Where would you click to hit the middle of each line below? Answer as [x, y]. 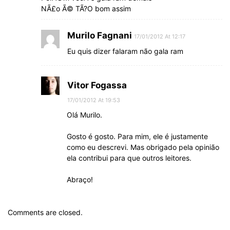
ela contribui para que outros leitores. [129, 158]
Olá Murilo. [84, 114]
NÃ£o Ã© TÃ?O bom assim [86, 8]
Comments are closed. [45, 212]
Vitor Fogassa [97, 85]
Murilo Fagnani [100, 35]
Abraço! [80, 179]
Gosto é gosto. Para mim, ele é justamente [137, 136]
